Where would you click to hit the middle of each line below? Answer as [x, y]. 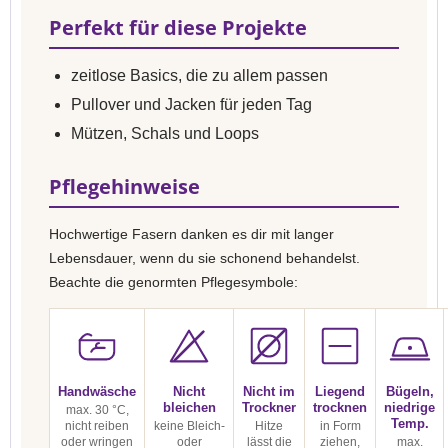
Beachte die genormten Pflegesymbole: [173, 282]
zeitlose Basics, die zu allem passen [199, 75]
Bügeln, [409, 391]
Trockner [269, 407]
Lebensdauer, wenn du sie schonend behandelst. [204, 258]
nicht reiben [97, 426]
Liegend [340, 391]
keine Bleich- [189, 426]
